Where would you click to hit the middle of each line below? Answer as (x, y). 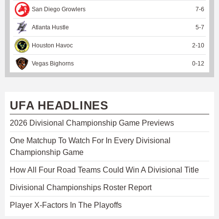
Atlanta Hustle (50, 27)
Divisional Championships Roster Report (81, 187)
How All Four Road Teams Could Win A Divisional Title (104, 170)
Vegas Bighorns (53, 63)
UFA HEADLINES (59, 105)
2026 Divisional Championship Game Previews (92, 123)
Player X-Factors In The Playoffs (66, 205)
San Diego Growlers (59, 9)
